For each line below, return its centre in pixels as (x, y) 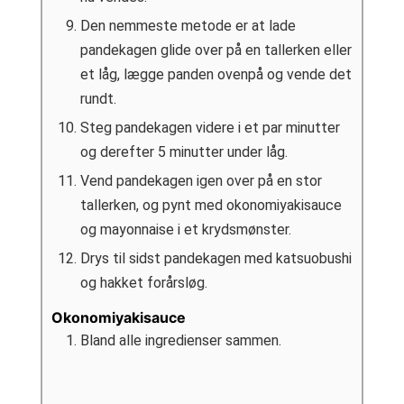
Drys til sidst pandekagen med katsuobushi (216, 259)
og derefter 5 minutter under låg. (184, 152)
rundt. (98, 99)
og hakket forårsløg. (143, 283)
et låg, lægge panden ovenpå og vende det (216, 75)
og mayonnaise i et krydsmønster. (185, 230)
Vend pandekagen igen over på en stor (201, 181)
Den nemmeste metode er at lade (188, 26)
